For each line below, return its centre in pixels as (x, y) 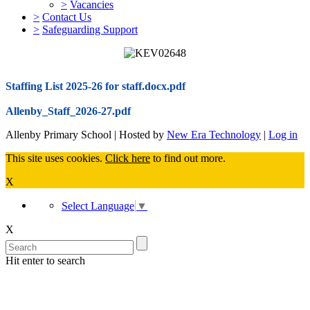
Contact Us (67, 17)
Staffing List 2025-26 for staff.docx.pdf (95, 86)
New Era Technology (214, 135)
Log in (283, 135)
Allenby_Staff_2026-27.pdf (68, 111)
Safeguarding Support (90, 30)
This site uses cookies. (55, 158)
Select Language (98, 206)
